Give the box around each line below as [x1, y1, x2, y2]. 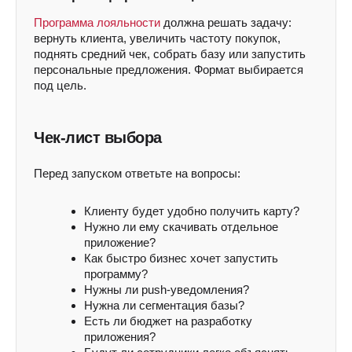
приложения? [84, 330, 156, 343]
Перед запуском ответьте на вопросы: [34, 167, 240, 180]
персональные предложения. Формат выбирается [34, 63, 303, 76]
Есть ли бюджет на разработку [84, 314, 252, 328]
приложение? [84, 236, 156, 249]
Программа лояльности [34, 16, 160, 29]
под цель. [34, 79, 86, 92]
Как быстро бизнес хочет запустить [84, 251, 278, 265]
